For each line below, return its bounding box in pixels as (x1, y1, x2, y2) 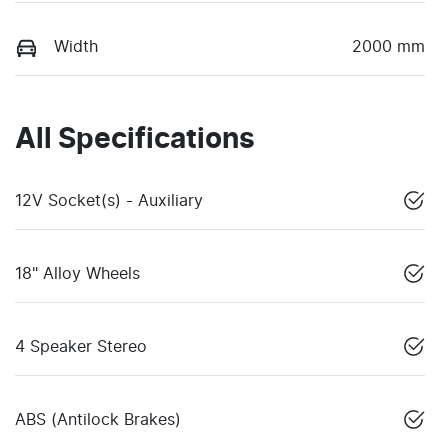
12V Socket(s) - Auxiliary (15, 192, 203, 209)
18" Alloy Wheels (15, 265, 140, 282)
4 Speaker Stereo (15, 338, 147, 355)
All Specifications (15, 125, 255, 154)
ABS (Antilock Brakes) (15, 411, 181, 428)
